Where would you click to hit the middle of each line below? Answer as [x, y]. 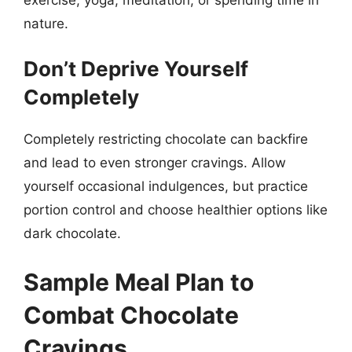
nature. [46, 23]
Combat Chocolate [131, 315]
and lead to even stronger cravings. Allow [155, 163]
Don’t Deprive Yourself [136, 69]
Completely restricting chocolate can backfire [166, 139]
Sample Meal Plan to [139, 282]
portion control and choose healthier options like [176, 210]
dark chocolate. [72, 233]
